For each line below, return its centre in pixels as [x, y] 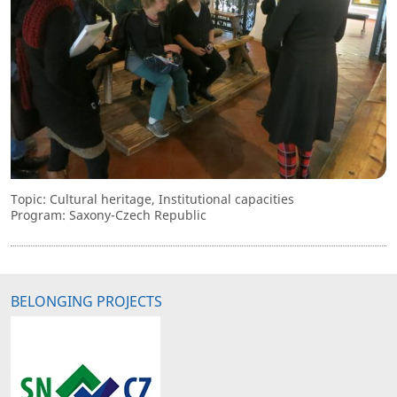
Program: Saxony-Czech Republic [109, 215]
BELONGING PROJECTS [86, 302]
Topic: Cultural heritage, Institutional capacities [152, 199]
